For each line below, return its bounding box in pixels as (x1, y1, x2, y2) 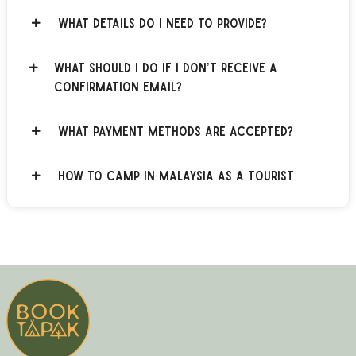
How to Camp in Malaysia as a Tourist (58, 168, 294, 182)
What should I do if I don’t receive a (53, 60, 277, 74)
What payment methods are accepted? (58, 123, 293, 137)
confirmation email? (53, 79, 182, 93)
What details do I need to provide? (58, 15, 267, 29)
